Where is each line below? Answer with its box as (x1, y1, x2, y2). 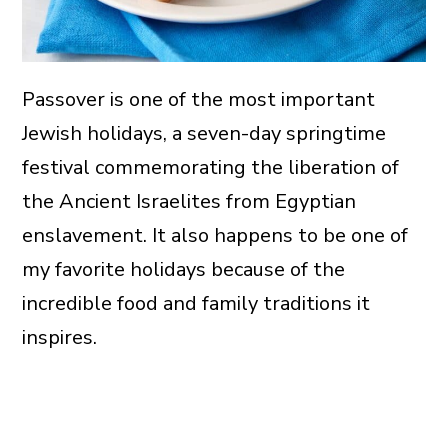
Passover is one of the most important (21, 86, 375, 114)
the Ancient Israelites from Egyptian (21, 188, 356, 216)
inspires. (21, 324, 97, 352)
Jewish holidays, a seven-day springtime (21, 120, 386, 148)
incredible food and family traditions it (21, 290, 370, 318)
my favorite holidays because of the (21, 256, 345, 284)
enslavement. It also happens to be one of (21, 222, 408, 250)
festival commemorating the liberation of (21, 154, 399, 182)
